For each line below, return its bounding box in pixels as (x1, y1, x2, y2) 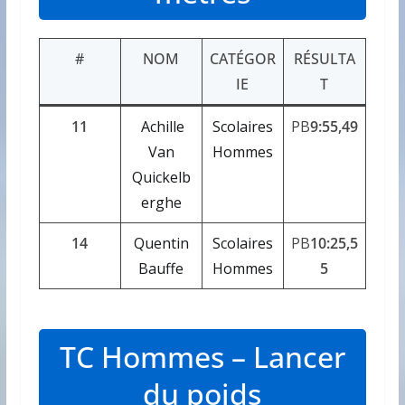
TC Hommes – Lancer (59, 336, 345, 376)
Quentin (133, 232, 189, 253)
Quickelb (131, 166, 191, 187)
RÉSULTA (293, 48, 355, 69)
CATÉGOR (209, 48, 276, 69)
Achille (141, 116, 185, 137)
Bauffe (138, 258, 184, 278)
